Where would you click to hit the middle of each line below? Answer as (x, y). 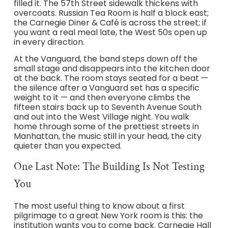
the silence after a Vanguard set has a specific (106, 88)
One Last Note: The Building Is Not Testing (109, 166)
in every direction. (49, 42)
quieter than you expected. (67, 146)
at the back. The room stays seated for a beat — (111, 78)
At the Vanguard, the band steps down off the (105, 59)
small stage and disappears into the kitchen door (112, 69)
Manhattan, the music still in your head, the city (107, 136)
